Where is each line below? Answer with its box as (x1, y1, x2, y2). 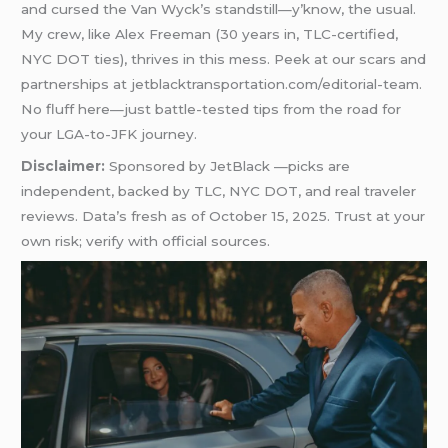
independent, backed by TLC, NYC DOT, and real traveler (21, 183, 417, 200)
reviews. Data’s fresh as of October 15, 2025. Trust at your (21, 208, 426, 225)
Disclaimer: (21, 158, 106, 175)
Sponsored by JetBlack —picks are (105, 158, 351, 175)
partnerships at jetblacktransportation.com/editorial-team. (21, 76, 423, 93)
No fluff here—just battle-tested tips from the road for (21, 101, 402, 118)
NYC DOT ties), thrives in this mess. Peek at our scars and (21, 51, 427, 68)
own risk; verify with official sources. (21, 233, 271, 250)
